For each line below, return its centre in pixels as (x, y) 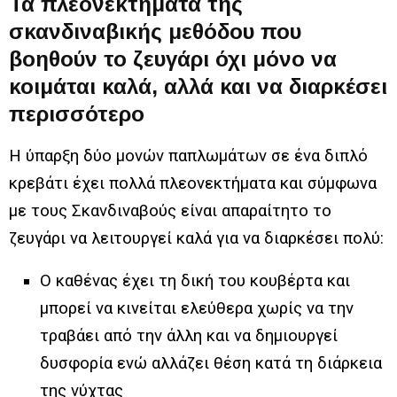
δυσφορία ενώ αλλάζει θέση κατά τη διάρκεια (211, 364)
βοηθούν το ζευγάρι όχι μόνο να (173, 59)
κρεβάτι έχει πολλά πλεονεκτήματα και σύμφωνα (193, 184)
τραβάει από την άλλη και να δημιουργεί (189, 336)
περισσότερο (77, 114)
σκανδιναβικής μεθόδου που (155, 32)
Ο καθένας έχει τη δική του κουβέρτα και (195, 281)
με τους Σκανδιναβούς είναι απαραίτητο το (170, 211)
